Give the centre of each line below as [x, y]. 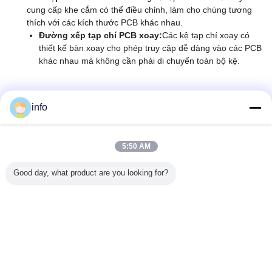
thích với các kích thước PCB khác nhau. [105, 22]
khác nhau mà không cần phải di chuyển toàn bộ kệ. [139, 61]
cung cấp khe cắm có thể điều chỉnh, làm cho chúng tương [139, 10]
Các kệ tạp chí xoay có [206, 35]
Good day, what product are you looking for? [91, 173]
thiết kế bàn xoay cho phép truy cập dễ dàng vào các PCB [150, 48]
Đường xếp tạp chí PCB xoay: [100, 35]
